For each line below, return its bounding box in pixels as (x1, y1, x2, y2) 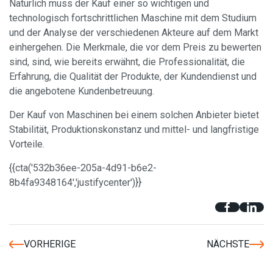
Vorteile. (9, 138, 44, 150)
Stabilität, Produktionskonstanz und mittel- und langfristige (9, 123, 259, 135)
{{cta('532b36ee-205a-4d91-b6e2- (9, 161, 157, 174)
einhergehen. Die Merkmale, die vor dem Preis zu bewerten (9, 41, 261, 53)
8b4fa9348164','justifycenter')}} (9, 176, 141, 188)
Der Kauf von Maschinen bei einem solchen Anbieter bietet (9, 108, 259, 121)
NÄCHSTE (207, 238, 249, 250)
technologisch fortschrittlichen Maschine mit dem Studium (9, 12, 257, 24)
